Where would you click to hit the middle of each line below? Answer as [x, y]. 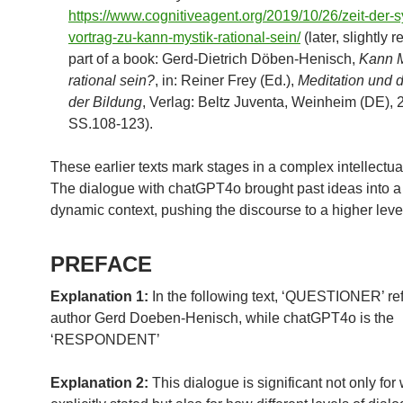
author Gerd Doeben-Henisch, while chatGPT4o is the [222, 318]
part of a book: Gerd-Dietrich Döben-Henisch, [214, 58]
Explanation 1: [99, 296]
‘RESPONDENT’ [105, 339]
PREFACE [101, 264]
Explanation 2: [99, 382]
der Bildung [105, 102]
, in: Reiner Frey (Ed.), [226, 80]
